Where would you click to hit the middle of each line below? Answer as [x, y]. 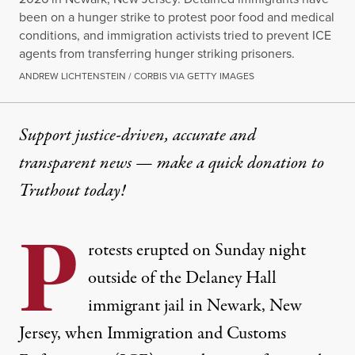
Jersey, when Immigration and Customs [153, 334]
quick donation [258, 164]
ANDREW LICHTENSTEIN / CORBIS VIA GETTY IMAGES [137, 76]
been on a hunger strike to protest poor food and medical [177, 17]
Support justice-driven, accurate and [137, 136]
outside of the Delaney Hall [182, 279]
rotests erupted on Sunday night [197, 251]
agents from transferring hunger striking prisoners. [157, 53]
